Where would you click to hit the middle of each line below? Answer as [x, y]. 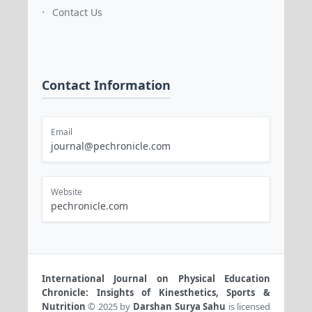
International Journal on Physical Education [156, 278]
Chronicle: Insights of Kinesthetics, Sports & [156, 292]
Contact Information [106, 85]
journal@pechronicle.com [110, 146]
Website [66, 192]
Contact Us [77, 13]
